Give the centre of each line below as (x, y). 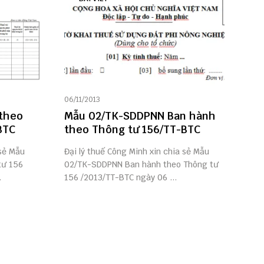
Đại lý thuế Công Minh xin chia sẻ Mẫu (136, 151)
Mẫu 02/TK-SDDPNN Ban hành (140, 116)
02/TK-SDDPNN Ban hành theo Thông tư (141, 164)
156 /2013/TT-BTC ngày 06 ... (120, 177)
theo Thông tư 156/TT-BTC (132, 129)
